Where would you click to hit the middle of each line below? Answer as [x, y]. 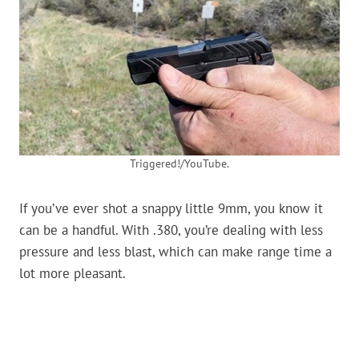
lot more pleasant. [73, 274]
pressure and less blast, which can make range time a [175, 252]
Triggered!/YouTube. [179, 164]
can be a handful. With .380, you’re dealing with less [171, 230]
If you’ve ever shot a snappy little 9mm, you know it [171, 209]
